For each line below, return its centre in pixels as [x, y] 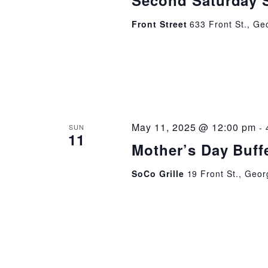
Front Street [161, 24]
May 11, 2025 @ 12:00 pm [194, 127]
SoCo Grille [159, 174]
